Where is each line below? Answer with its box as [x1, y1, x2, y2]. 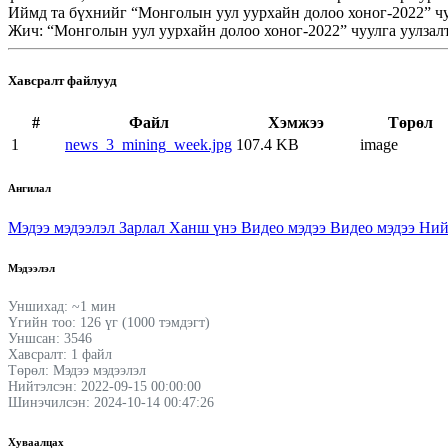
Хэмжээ [268, 113, 324, 131]
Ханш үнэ [169, 218, 241, 236]
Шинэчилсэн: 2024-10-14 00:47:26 [8, 394, 214, 410]
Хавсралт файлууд [8, 72, 117, 88]
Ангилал [8, 181, 51, 194]
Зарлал [119, 218, 169, 236]
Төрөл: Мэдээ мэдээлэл [8, 362, 146, 378]
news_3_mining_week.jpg [65, 135, 232, 153]
